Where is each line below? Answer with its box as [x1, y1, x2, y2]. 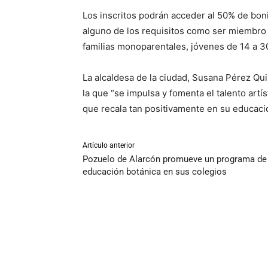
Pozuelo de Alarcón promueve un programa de [83, 154, 267, 165]
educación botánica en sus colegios [83, 166, 227, 178]
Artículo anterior [83, 141, 135, 150]
